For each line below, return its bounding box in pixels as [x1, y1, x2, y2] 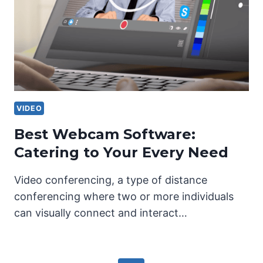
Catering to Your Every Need [14, 143, 228, 161]
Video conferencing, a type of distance [14, 173, 207, 186]
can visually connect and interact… [14, 206, 187, 219]
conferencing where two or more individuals [14, 190, 234, 203]
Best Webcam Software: [14, 125, 195, 143]
